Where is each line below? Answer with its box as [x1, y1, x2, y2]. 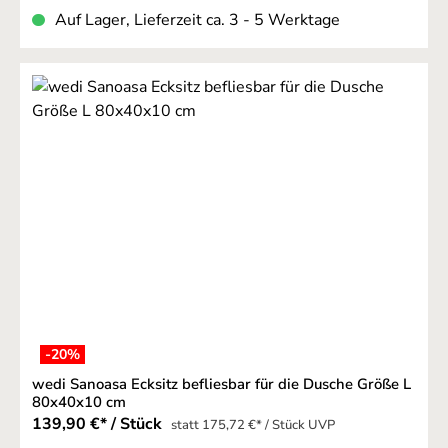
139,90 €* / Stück [32, 413, 166, 436]
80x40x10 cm [32, 392, 126, 413]
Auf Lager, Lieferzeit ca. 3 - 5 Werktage [55, 8, 340, 31]
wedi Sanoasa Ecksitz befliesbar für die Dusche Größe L [32, 374, 411, 395]
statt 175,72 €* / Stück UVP [171, 416, 335, 435]
